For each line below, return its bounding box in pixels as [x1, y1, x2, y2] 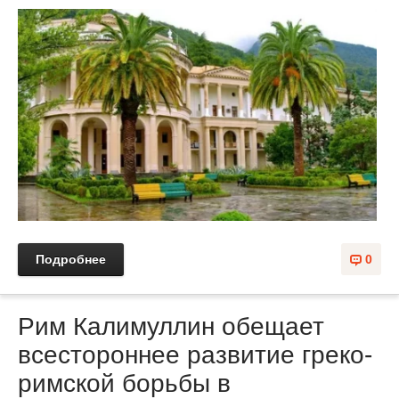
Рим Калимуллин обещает [18, 313, 324, 341]
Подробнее [36, 252, 106, 267]
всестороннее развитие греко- [18, 341, 372, 370]
